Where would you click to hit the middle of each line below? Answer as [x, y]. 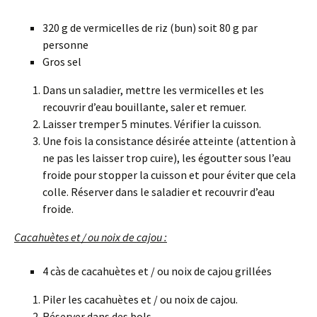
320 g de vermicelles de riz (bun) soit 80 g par [150, 27]
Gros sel [62, 61]
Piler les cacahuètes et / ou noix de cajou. [140, 299]
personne [65, 44]
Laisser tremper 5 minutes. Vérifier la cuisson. [152, 123]
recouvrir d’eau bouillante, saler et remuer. [144, 106]
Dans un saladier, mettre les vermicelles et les [153, 90]
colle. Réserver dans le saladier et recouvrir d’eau [158, 191]
